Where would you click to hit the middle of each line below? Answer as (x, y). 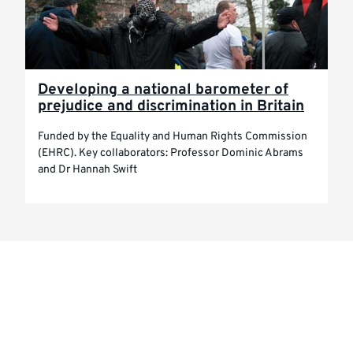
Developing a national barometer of (163, 90)
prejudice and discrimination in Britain (171, 106)
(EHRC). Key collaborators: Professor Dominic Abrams (171, 153)
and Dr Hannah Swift (87, 170)
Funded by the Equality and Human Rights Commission (173, 137)
